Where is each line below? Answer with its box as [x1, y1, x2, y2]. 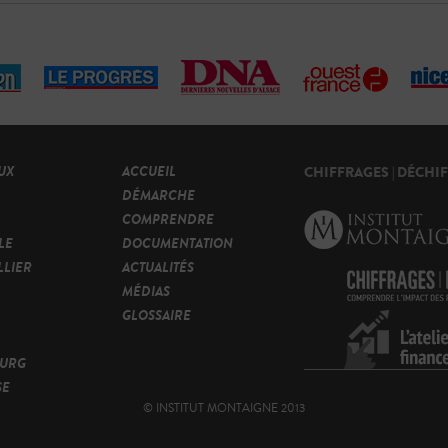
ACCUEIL [122, 161, 176, 183]
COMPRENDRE [122, 209, 214, 231]
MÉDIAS [122, 281, 170, 303]
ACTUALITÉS [122, 257, 194, 279]
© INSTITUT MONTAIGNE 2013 [143, 400, 305, 418]
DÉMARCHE [122, 185, 195, 207]
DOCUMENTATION [122, 233, 233, 255]
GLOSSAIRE [122, 305, 191, 327]
